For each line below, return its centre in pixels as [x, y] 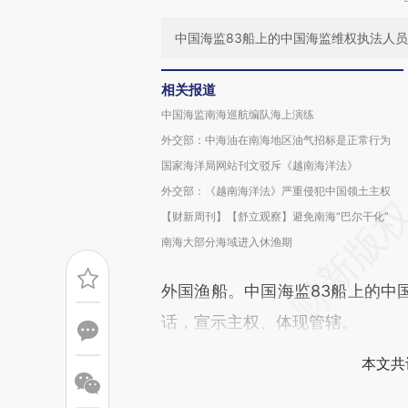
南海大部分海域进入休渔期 [227, 242]
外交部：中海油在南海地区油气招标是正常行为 [276, 140]
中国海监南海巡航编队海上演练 [238, 114]
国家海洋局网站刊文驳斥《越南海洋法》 [260, 165]
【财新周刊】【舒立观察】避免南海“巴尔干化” [275, 216]
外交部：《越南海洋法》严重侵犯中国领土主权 [276, 191]
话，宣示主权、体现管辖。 [260, 322]
